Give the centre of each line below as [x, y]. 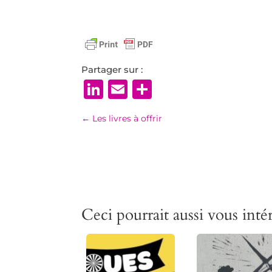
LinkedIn [147, 89]
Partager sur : [112, 69]
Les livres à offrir [127, 118]
